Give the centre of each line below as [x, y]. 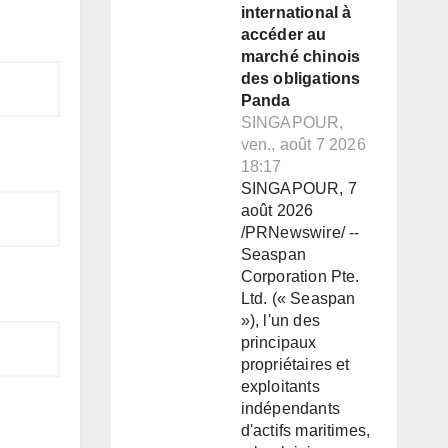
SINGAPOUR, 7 [298, 189]
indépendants [290, 409]
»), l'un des [280, 321]
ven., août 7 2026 [303, 145]
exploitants [280, 387]
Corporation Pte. [300, 277]
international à [296, 13]
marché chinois [300, 57]
